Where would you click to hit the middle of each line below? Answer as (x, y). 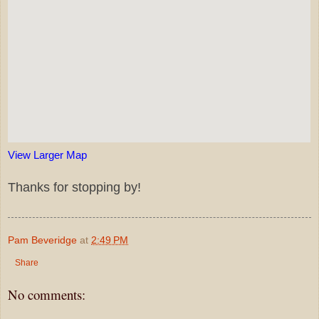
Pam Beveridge (42, 240)
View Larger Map (47, 155)
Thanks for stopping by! (74, 187)
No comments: (47, 294)
